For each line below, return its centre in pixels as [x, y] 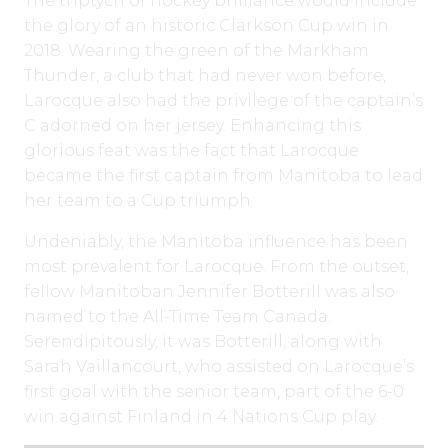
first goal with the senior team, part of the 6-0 [214, 392]
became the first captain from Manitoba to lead [223, 176]
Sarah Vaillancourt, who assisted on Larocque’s [219, 367]
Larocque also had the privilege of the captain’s [223, 101]
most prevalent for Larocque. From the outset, [216, 267]
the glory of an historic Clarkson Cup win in [206, 26]
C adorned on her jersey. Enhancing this [192, 126]
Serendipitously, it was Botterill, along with [203, 342]
